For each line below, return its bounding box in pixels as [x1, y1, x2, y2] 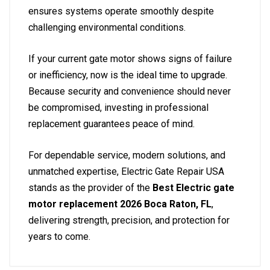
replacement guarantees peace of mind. [28, 118, 195, 130]
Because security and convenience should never [28, 86, 231, 97]
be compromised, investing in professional [28, 102, 209, 113]
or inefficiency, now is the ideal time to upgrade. [28, 69, 227, 81]
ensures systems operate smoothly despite [28, 5, 214, 17]
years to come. [28, 231, 90, 242]
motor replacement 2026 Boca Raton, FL [28, 198, 212, 210]
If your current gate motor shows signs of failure [28, 53, 232, 64]
